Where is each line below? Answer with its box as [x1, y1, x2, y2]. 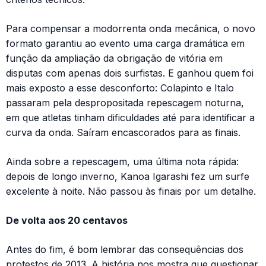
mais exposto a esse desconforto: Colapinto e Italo [6, 81, 234, 94]
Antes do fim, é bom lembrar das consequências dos [6, 243, 243, 255]
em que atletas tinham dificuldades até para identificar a [6, 111, 255, 123]
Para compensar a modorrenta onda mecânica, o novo [6, 22, 255, 34]
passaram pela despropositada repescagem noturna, [6, 96, 244, 109]
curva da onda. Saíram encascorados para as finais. [6, 126, 240, 138]
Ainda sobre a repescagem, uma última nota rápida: [6, 155, 239, 167]
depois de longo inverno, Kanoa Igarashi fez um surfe [6, 170, 249, 182]
